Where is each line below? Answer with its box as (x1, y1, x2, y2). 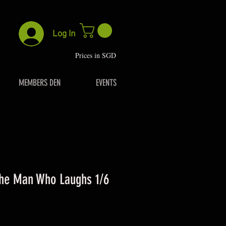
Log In (52, 28, 76, 39)
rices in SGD (79, 50, 116, 60)
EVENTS (96, 77, 117, 88)
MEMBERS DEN (19, 77, 61, 88)
